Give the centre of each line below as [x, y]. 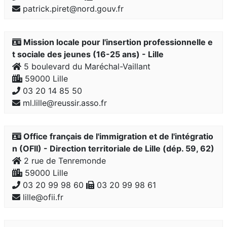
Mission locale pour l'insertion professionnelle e [117, 42]
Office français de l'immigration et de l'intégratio [117, 136]
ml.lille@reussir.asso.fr [64, 103]
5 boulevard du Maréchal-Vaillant [86, 66]
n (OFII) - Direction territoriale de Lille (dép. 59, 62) [113, 148]
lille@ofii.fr [42, 197]
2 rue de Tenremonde [64, 161]
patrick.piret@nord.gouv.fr [72, 9]
